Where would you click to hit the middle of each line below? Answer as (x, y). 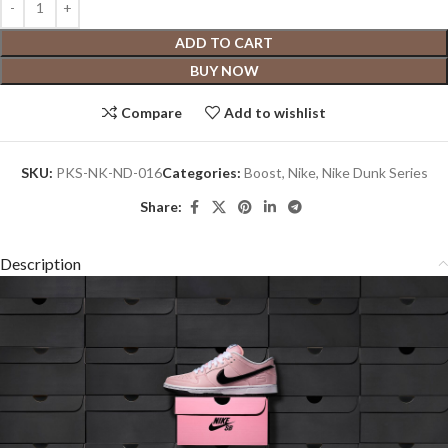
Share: (161, 207)
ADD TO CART (224, 42)
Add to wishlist (275, 112)
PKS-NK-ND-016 (108, 172)
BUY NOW (224, 70)
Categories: (201, 172)
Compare (151, 112)
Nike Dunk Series (374, 172)
